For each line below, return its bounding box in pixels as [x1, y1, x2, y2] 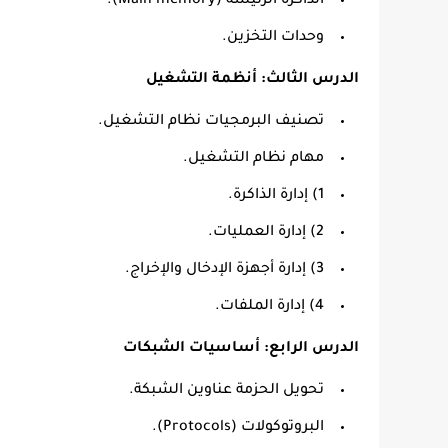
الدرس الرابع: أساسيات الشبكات [123, 341, 359, 357]
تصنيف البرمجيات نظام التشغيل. [98, 114, 324, 130]
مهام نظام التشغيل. [183, 151, 324, 167]
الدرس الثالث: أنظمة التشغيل [146, 72, 359, 88]
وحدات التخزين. [222, 30, 324, 46]
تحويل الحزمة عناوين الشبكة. [129, 383, 324, 399]
